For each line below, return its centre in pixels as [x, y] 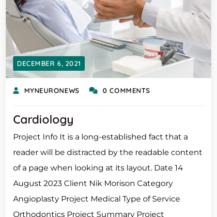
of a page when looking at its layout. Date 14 [98, 168]
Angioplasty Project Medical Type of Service [97, 199]
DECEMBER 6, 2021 [49, 63]
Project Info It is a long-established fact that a [101, 137]
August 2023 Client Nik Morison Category [93, 183]
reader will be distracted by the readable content [108, 152]
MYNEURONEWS [52, 91]
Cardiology [43, 119]
